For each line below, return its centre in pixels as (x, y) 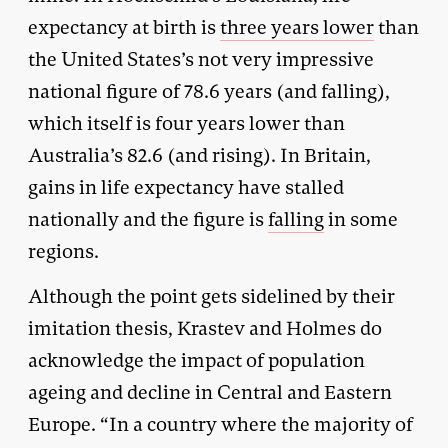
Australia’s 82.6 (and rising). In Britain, (199, 155)
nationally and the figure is (148, 219)
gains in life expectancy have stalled (186, 187)
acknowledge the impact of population (196, 360)
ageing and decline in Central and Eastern (210, 392)
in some (361, 219)
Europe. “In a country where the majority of (220, 424)
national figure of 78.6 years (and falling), (209, 91)
